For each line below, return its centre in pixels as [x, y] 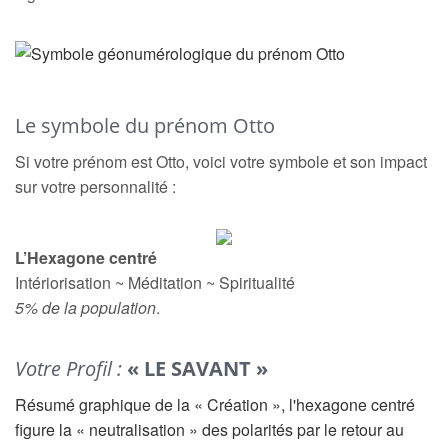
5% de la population [85, 307]
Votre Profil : [71, 368]
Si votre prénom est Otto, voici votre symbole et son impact [221, 161]
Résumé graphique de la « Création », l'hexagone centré [215, 404]
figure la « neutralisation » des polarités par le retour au [209, 429]
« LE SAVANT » [197, 368]
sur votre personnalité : [95, 186]
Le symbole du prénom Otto [145, 125]
